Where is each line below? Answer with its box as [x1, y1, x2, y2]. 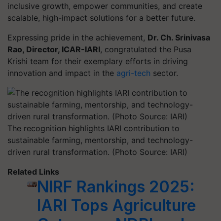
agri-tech [116, 68, 150, 78]
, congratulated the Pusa [100, 44, 191, 54]
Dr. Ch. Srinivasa [147, 33, 210, 42]
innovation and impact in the [7, 68, 116, 78]
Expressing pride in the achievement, [7, 33, 147, 42]
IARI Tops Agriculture [37, 196, 196, 215]
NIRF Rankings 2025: [37, 177, 195, 196]
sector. [150, 68, 178, 78]
